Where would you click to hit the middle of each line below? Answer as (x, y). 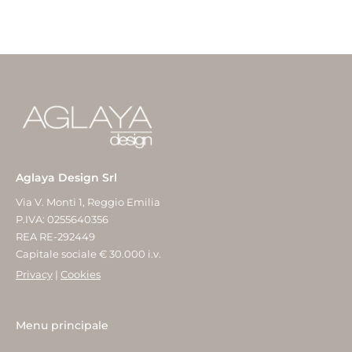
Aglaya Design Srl (66, 178)
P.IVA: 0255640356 (62, 219)
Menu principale (62, 325)
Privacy (34, 275)
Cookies (81, 275)
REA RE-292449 (55, 236)
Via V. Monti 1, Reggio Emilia (88, 202)
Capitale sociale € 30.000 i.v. (88, 253)
